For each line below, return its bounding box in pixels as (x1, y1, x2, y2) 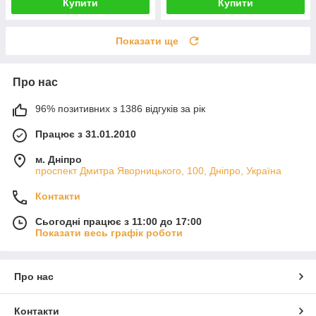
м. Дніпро (35, 153, 82, 165)
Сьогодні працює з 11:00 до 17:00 (35, 215, 202, 227)
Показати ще (116, 35, 178, 47)
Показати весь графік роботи (35, 226, 183, 238)
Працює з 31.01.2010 (35, 128, 136, 140)
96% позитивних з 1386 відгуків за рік (35, 102, 205, 114)
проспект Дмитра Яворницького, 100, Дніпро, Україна (35, 164, 281, 176)
